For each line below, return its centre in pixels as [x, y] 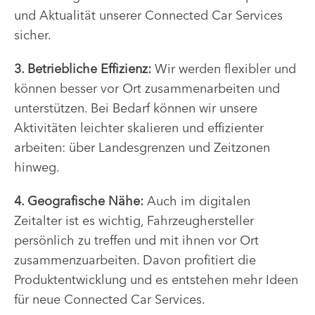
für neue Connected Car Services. [110, 300]
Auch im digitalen [197, 201]
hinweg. [37, 167]
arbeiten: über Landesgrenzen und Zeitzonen [142, 148]
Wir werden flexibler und [224, 69]
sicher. [33, 35]
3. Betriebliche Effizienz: [83, 69]
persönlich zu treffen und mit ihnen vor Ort [136, 240]
